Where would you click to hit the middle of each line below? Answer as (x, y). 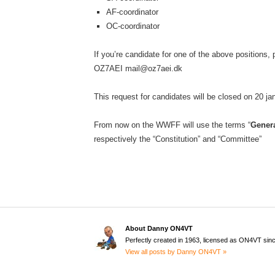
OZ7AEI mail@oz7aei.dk (138, 69)
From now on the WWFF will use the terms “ (172, 125)
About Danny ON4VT (159, 229)
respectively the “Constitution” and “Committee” (178, 139)
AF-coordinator (132, 12)
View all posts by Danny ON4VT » (176, 252)
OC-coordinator (133, 26)
